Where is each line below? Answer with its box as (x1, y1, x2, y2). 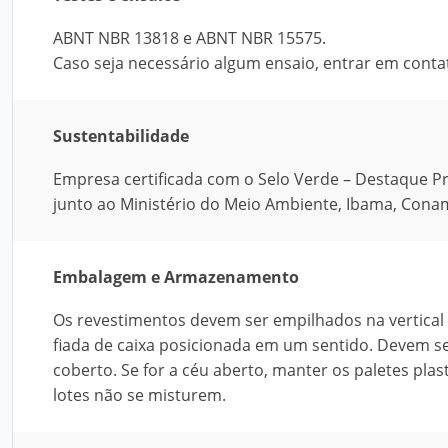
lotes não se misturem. (53, 384, 226, 406)
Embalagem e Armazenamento (53, 266, 299, 288)
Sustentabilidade (53, 125, 189, 147)
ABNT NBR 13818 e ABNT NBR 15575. (53, 27, 326, 49)
